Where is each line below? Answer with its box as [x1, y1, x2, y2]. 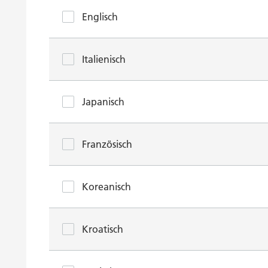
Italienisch [82, 53, 126, 65]
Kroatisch [82, 223, 123, 235]
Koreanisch [82, 181, 131, 193]
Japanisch [82, 96, 124, 108]
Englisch [82, 11, 118, 23]
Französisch [82, 138, 132, 150]
